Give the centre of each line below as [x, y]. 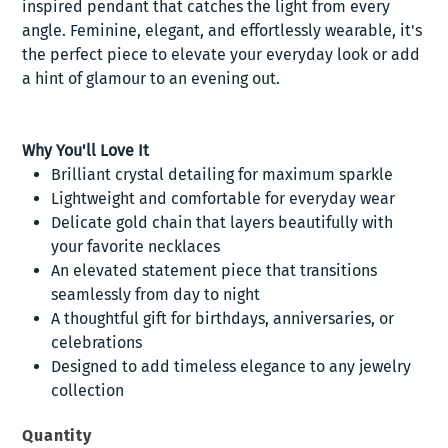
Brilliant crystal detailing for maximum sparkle [222, 175]
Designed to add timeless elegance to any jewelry [231, 367]
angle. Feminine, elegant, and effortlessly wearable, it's [222, 31]
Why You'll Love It [86, 151]
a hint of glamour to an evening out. [151, 79]
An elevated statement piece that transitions [214, 271]
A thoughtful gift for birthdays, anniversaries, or [223, 319]
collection [88, 391]
